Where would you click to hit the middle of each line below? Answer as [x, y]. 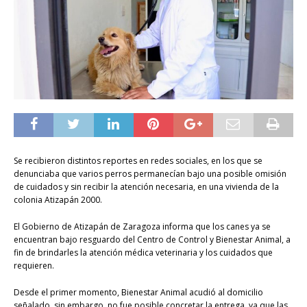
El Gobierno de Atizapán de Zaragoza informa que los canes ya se [142, 227]
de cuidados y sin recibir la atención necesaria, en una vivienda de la [146, 187]
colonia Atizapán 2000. [58, 200]
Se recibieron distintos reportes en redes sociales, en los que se [138, 161]
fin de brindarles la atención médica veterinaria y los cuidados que [143, 253]
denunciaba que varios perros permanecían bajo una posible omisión [150, 174]
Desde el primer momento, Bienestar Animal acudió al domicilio [138, 293]
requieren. [34, 266]
